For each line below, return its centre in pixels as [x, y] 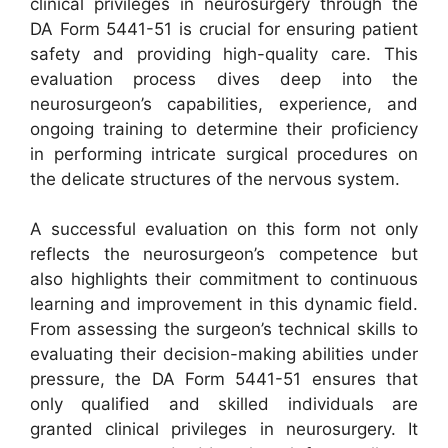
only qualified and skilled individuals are [224, 404]
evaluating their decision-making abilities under [224, 354]
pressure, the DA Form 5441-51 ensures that [224, 379]
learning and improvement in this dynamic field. [224, 304]
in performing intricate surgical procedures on [224, 153]
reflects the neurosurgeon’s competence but [224, 254]
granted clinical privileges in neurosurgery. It [224, 429]
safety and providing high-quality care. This [224, 53]
